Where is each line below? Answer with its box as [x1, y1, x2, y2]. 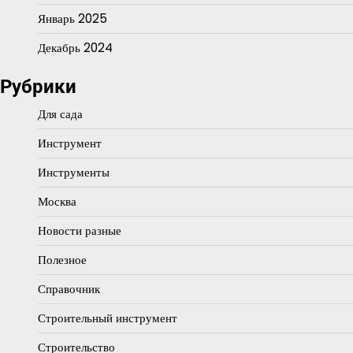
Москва [38, 192, 76, 210]
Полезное [38, 251, 87, 268]
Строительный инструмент [38, 309, 177, 326]
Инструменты [38, 163, 110, 180]
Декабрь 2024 [38, 39, 113, 56]
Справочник [38, 280, 100, 297]
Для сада [38, 105, 83, 122]
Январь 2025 [38, 9, 107, 27]
